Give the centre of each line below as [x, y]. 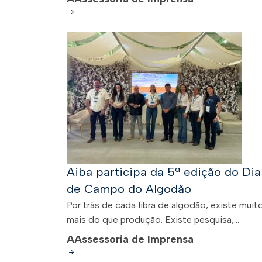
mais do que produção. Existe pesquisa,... [153, 220]
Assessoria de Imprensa [134, 239]
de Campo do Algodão [129, 189]
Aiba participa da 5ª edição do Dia [164, 172]
